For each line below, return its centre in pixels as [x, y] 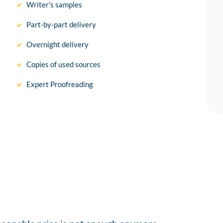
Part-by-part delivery [61, 25]
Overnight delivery [58, 45]
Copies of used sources [64, 64]
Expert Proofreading [60, 84]
